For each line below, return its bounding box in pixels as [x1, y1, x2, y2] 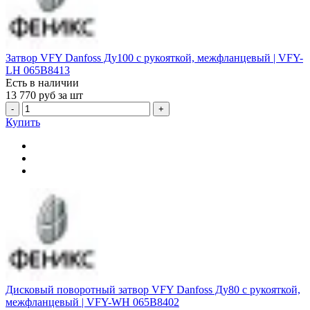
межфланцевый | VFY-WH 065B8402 [6, 296, 179, 309]
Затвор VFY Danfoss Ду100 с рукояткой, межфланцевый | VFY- [6, 51, 303, 64]
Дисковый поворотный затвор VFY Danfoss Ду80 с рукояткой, [6, 284, 300, 296]
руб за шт [39, 89, 83, 101]
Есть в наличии [6, 76, 79, 89]
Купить [6, 116, 40, 128]
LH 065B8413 [6, 64, 70, 76]
